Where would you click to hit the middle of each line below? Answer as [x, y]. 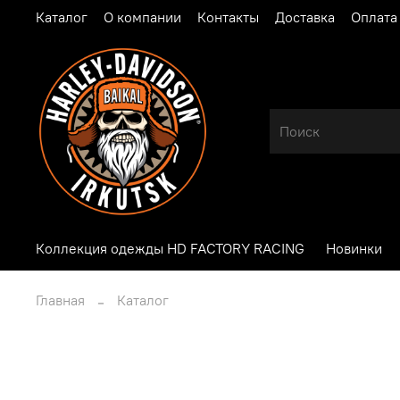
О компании [142, 17]
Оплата [374, 17]
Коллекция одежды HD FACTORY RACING [170, 248]
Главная [60, 300]
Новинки [354, 248]
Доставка [305, 17]
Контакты [228, 17]
